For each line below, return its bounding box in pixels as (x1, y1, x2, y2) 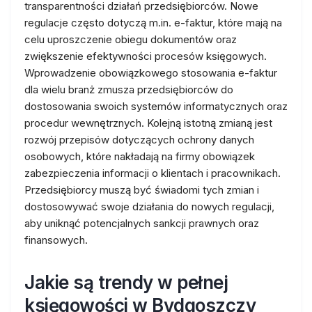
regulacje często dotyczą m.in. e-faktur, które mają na (24, 16, 282, 29)
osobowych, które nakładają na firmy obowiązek (24, 150, 255, 163)
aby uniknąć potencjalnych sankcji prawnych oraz (24, 217, 259, 230)
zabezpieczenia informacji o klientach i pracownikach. (24, 166, 281, 180)
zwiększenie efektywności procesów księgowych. (24, 49, 267, 63)
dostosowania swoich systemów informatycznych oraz (24, 100, 288, 113)
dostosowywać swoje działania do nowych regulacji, (24, 200, 274, 213)
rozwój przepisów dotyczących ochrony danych (24, 133, 254, 146)
